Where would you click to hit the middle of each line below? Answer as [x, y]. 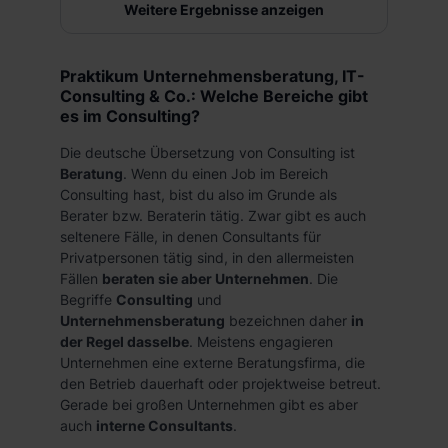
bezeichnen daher [288, 320]
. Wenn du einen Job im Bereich [225, 173]
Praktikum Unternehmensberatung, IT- [212, 76]
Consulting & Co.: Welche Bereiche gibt [214, 96]
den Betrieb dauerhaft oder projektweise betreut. [220, 383]
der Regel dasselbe [124, 341]
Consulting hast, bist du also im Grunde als [198, 194]
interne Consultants [164, 425]
